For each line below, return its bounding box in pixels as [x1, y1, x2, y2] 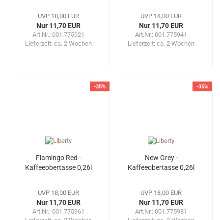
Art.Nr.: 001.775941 [135, 31, 187, 39]
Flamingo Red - [36, 154, 81, 162]
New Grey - [144, 154, 178, 162]
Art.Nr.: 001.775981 [135, 208, 187, 216]
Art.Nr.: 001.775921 [32, 31, 84, 39]
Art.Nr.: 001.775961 [32, 208, 84, 216]
